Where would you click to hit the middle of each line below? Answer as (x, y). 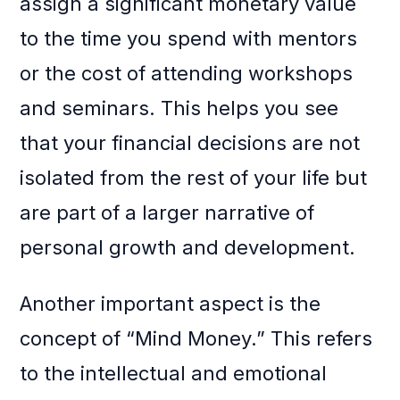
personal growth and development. (188, 248)
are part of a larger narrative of (167, 213)
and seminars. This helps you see (179, 108)
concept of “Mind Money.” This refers (196, 339)
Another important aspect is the (171, 304)
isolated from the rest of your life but (194, 178)
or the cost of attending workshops (187, 74)
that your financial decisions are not (190, 143)
